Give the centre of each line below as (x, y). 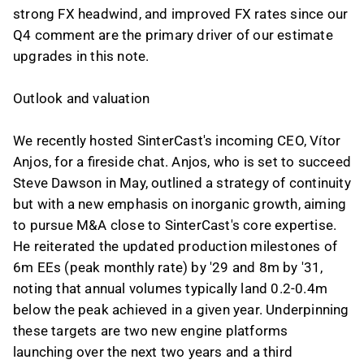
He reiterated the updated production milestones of (175, 246)
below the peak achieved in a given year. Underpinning (181, 310)
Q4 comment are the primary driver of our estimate (173, 35)
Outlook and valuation (82, 98)
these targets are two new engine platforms (151, 331)
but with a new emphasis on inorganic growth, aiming (180, 204)
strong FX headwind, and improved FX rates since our (181, 14)
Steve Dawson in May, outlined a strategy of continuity (182, 183)
